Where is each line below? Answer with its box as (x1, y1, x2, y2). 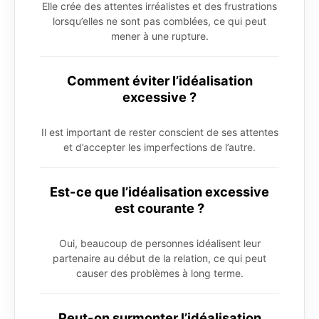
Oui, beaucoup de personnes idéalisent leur (58, 236, 261, 249)
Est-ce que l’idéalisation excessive (50, 183, 269, 199)
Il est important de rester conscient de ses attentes (41, 125, 278, 138)
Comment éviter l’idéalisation (66, 72, 253, 88)
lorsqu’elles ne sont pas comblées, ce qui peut (53, 14, 266, 27)
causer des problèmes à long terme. (75, 266, 244, 279)
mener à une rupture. (110, 29, 209, 42)
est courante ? (115, 199, 204, 216)
